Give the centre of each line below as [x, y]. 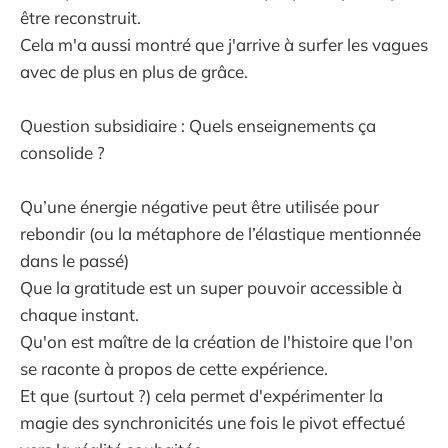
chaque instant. [79, 315]
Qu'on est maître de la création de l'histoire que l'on [216, 342]
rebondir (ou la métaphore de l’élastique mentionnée [220, 234]
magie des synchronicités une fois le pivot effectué [212, 423]
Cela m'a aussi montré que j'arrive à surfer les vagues [224, 44]
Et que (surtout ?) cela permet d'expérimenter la [201, 396]
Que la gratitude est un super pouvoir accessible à [211, 288]
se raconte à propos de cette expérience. [174, 369]
